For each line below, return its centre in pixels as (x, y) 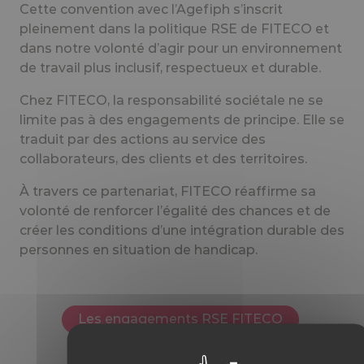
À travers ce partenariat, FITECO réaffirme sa (168, 191)
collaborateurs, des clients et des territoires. (165, 158)
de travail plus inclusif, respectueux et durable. (170, 67)
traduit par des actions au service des (143, 139)
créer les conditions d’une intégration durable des (182, 230)
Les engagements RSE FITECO (180, 319)
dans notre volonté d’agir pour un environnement (181, 48)
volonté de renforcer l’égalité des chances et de (175, 210)
